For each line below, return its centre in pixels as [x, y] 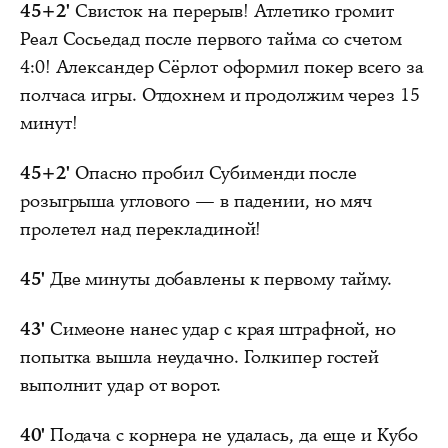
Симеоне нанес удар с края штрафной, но [220, 328]
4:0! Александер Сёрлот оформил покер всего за [222, 66]
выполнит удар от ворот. [120, 384]
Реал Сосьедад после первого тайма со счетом [211, 38]
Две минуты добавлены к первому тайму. [218, 278]
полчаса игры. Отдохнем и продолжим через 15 [220, 94]
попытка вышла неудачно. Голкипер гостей [200, 356]
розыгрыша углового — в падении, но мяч [196, 200]
